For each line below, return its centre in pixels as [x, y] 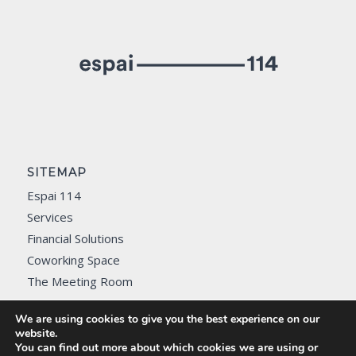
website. [36, 333]
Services [50, 217]
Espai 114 [54, 196]
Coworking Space [73, 260]
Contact [48, 303]
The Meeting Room [79, 282]
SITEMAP [56, 173]
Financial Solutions [75, 239]
